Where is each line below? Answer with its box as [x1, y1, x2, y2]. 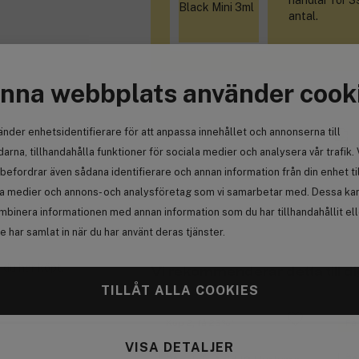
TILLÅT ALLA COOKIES [100, 283, 259, 299]
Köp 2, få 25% [166, 317, 231, 329]
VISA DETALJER [125, 339, 234, 355]
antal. [288, 10, 318, 23]
